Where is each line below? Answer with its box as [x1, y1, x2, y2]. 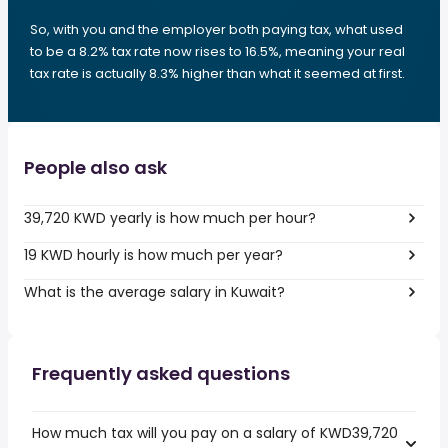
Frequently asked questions [32, 361, 290, 386]
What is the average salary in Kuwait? [24, 281, 285, 302]
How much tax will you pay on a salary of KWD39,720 [32, 423, 398, 443]
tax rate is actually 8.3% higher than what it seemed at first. [30, 64, 405, 83]
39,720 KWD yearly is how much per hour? [24, 207, 316, 228]
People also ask [24, 155, 167, 180]
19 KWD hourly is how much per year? [24, 244, 283, 265]
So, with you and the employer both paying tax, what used [30, 20, 403, 39]
